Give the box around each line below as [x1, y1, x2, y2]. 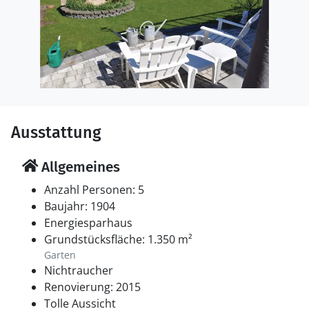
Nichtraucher [44, 263, 113, 278]
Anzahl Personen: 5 [44, 182, 144, 197]
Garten [44, 248, 76, 261]
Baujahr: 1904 [44, 199, 115, 214]
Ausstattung [11, 123, 101, 142]
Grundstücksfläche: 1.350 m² [44, 232, 192, 247]
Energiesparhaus [44, 215, 132, 230]
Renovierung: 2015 [44, 279, 141, 295]
